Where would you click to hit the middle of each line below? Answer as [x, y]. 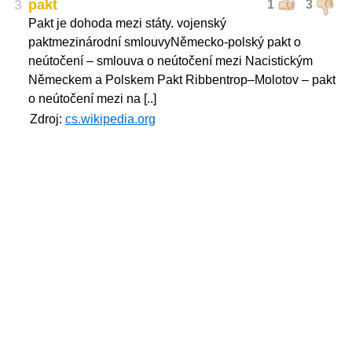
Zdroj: [48, 119]
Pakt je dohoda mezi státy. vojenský [127, 23]
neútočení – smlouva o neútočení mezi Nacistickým [170, 61]
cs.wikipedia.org [110, 119]
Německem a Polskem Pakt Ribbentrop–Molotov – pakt [182, 80]
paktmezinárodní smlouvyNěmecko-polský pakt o [165, 42]
